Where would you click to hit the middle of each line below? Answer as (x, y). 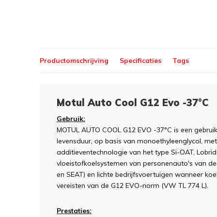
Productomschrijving (74, 60)
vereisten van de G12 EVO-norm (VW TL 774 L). (132, 186)
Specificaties (140, 60)
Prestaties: (74, 211)
